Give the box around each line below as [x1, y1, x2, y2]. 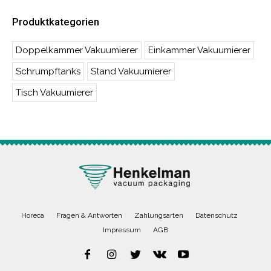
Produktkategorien [12, 16, 99, 28]
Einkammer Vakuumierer [148, 45, 250, 56]
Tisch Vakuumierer [16, 87, 93, 98]
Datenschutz [195, 211, 238, 220]
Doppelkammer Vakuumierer [16, 45, 138, 56]
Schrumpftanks [16, 66, 80, 77]
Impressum [103, 225, 141, 234]
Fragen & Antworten [56, 211, 122, 220]
